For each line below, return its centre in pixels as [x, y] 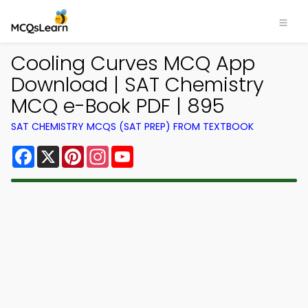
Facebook [62, 151]
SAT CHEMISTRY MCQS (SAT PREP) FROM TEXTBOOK [132, 126]
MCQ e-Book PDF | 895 [118, 106]
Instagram [137, 151]
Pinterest [109, 151]
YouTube [157, 151]
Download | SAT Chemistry [137, 85]
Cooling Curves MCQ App [133, 63]
